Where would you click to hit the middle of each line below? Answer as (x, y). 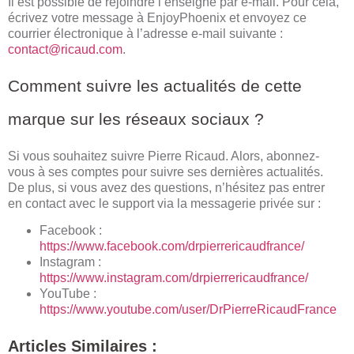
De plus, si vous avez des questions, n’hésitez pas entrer (166, 187)
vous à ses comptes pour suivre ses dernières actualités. (166, 171)
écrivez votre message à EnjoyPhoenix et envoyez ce (157, 18)
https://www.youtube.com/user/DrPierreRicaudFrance (188, 310)
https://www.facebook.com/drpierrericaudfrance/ (172, 247)
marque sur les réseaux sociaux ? (136, 119)
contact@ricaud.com (65, 50)
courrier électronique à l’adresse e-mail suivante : (145, 34)
